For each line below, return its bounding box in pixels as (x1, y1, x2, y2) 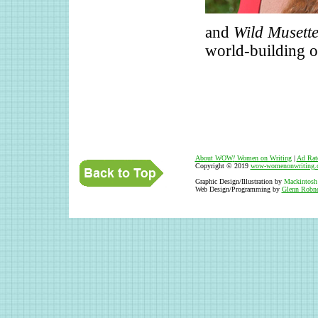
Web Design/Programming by (194, 185, 282, 193)
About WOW (194, 154, 233, 162)
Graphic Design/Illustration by (194, 177, 284, 185)
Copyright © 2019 (194, 162, 251, 170)
